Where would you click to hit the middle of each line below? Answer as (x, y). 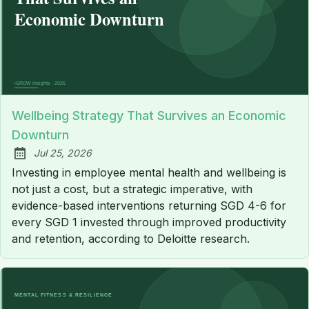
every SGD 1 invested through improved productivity (149, 222)
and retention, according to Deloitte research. (131, 238)
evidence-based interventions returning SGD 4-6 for (149, 205)
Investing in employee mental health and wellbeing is (149, 172)
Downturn (40, 134)
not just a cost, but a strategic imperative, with (132, 189)
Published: (44, 160)
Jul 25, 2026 (63, 152)
